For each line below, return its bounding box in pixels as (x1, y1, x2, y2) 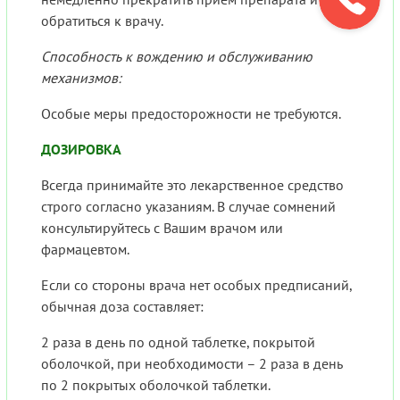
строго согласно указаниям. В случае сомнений (41, 197, 336, 216)
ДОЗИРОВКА (41, 140, 121, 159)
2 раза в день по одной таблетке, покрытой (41, 333, 315, 352)
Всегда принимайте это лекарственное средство (41, 176, 344, 195)
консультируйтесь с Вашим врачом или (41, 219, 283, 237)
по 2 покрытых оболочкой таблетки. (41, 376, 271, 395)
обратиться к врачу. (41, 12, 163, 30)
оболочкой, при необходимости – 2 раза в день (41, 354, 343, 373)
